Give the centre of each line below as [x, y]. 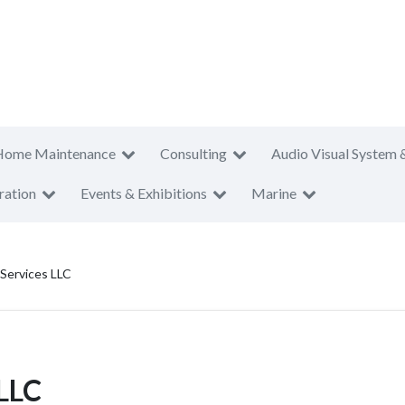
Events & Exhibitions [144, 193]
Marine [274, 193]
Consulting [193, 153]
